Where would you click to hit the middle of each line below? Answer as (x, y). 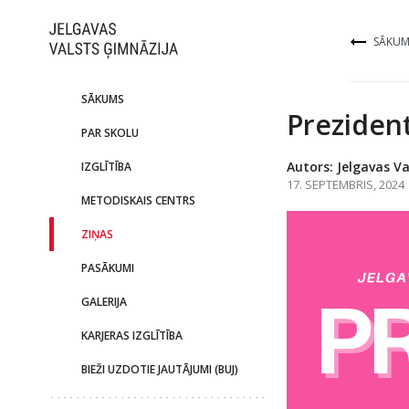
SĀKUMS (102, 99)
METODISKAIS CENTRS (138, 200)
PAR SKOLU (110, 133)
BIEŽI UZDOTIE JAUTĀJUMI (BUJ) (159, 369)
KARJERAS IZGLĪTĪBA (131, 336)
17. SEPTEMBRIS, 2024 (345, 184)
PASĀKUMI (107, 268)
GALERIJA (104, 302)
